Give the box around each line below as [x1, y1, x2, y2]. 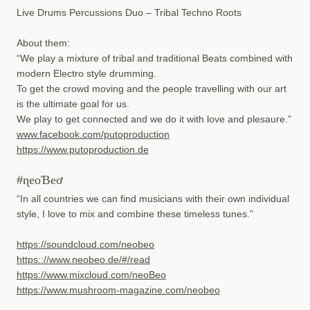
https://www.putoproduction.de [16, 144, 149, 156]
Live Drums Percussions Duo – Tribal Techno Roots [16, 6, 241, 18]
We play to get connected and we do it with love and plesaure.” [16, 113, 291, 125]
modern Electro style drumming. [16, 68, 156, 80]
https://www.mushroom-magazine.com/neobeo [16, 284, 220, 296]
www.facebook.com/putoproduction [16, 129, 170, 140]
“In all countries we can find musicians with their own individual [16, 192, 289, 204]
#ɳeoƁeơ [16, 172, 63, 187]
